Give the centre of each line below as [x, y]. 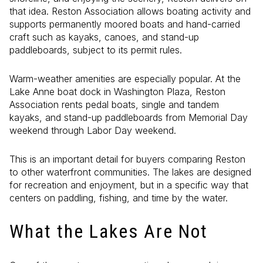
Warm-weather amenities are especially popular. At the [125, 79]
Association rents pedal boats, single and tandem [114, 105]
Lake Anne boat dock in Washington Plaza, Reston [117, 92]
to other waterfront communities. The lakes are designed [130, 172]
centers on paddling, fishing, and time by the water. [119, 198]
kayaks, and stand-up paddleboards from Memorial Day [129, 118]
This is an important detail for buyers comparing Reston [127, 159]
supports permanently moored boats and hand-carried [125, 24]
